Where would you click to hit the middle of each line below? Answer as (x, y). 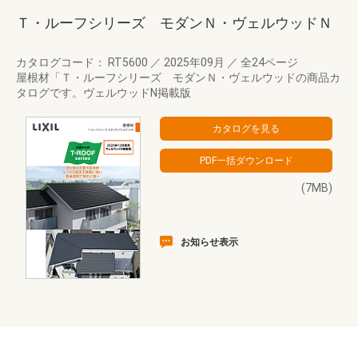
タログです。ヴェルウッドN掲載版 (103, 93)
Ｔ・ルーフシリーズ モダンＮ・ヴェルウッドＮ (174, 23)
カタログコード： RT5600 (83, 62)
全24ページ (268, 62)
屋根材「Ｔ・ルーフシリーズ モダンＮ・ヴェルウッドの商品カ (178, 78)
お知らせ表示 (209, 242)
